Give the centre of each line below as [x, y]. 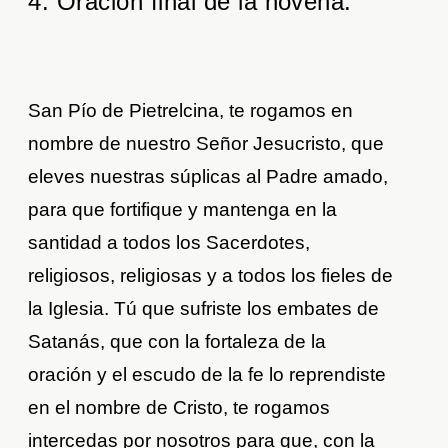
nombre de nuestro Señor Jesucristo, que [206, 143]
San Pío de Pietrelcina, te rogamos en [191, 110]
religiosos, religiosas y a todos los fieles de [211, 275]
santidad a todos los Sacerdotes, [169, 242]
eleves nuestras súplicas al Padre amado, [208, 176]
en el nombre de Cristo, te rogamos [179, 407]
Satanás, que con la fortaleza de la [177, 341]
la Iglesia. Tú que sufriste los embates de [204, 308]
